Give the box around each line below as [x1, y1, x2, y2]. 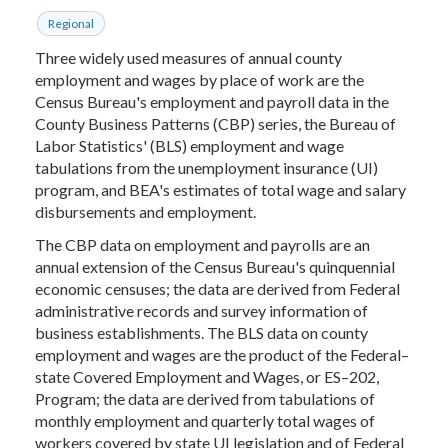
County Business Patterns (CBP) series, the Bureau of [35, 114, 396, 133]
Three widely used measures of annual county [35, 48, 342, 67]
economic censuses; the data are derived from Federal [35, 279, 400, 298]
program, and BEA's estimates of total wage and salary [35, 180, 406, 199]
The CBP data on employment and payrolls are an [35, 235, 370, 254]
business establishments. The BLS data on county [35, 323, 368, 342]
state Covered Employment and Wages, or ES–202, [35, 367, 379, 386]
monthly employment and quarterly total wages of [35, 411, 375, 430]
